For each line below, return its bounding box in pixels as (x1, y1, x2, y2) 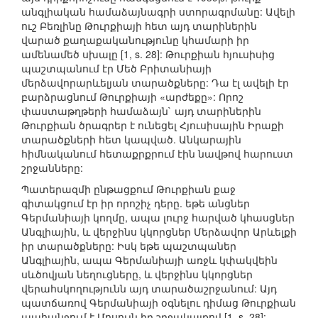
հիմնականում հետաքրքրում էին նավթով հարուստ (21, 146, 293, 161)
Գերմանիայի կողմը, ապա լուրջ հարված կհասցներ (21, 210, 295, 225)
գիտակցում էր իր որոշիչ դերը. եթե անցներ (21, 196, 250, 211)
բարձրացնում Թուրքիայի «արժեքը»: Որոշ (21, 89, 243, 104)
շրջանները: (21, 160, 83, 175)
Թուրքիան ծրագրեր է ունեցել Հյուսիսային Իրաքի (21, 118, 284, 133)
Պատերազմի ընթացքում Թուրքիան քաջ (21, 182, 236, 197)
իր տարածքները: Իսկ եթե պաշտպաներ (21, 238, 236, 253)
